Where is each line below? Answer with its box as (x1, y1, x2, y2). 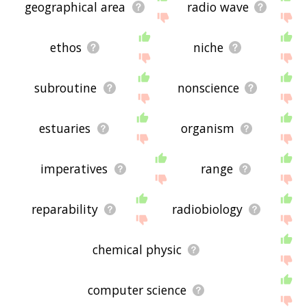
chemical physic (92, 241, 182, 258)
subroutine (34, 79, 97, 97)
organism (180, 120, 234, 137)
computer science (87, 282, 186, 299)
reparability (31, 201, 98, 218)
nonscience (177, 79, 239, 97)
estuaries (39, 120, 91, 137)
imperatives (40, 160, 108, 177)
